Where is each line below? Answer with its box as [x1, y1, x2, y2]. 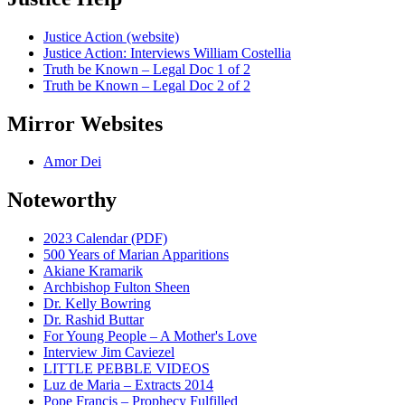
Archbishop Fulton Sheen [43, 279, 190, 296]
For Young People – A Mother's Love [43, 328, 257, 344]
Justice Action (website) [43, 28, 179, 44]
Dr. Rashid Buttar [43, 312, 144, 328]
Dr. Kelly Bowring [43, 296, 151, 312]
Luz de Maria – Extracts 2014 [43, 377, 213, 393]
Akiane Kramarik [43, 263, 143, 279]
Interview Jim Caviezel [43, 344, 174, 361]
